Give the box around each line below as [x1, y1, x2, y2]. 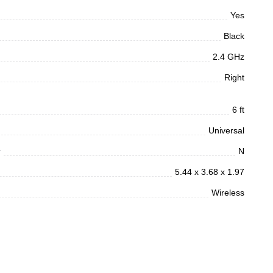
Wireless [211, 188, 244, 197]
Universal [208, 126, 244, 135]
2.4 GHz [213, 52, 244, 62]
